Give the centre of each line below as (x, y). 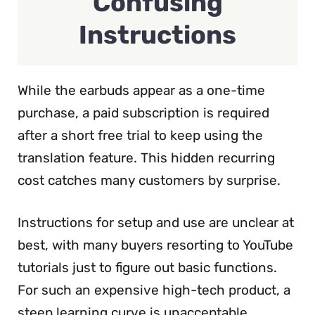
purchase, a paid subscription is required (143, 112)
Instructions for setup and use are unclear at (156, 223)
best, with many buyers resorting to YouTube (155, 245)
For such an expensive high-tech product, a (154, 290)
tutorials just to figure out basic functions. (147, 268)
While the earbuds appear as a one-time (141, 90)
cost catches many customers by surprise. (149, 180)
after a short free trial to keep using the (140, 135)
